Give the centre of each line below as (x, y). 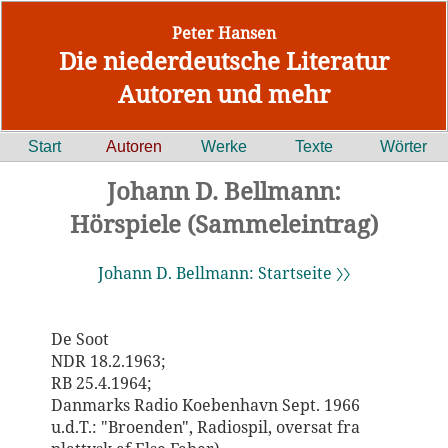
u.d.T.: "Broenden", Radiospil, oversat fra (205, 427)
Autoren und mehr (224, 93)
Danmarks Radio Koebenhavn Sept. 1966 (205, 405)
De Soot (79, 339)
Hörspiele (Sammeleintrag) (224, 223)
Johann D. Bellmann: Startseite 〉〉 (224, 273)
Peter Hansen (224, 33)
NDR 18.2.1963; (108, 361)
